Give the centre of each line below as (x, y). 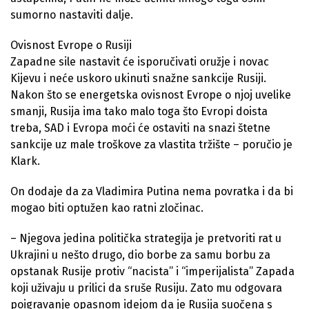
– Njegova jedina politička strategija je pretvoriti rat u (146, 238)
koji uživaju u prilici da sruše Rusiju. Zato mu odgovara (146, 288)
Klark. (25, 161)
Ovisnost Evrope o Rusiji (71, 45)
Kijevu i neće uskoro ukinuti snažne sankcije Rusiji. (138, 78)
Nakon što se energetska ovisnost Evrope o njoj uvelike (151, 94)
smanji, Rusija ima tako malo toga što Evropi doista (139, 111)
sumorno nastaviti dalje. (72, 14)
